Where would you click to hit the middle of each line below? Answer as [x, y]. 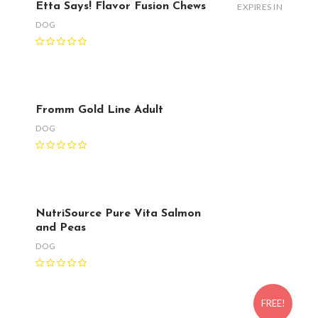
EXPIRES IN [260, 7]
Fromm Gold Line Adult [99, 110]
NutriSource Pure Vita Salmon [118, 214]
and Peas [61, 228]
